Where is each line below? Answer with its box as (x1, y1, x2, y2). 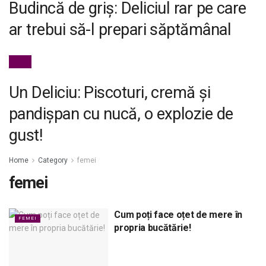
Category (38, 156, 68, 165)
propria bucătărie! (114, 222, 191, 234)
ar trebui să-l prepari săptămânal (9, 20, 231, 40)
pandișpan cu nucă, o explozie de (9, 104, 233, 123)
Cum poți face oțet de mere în (114, 209, 242, 221)
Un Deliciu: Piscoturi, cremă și (9, 83, 211, 102)
